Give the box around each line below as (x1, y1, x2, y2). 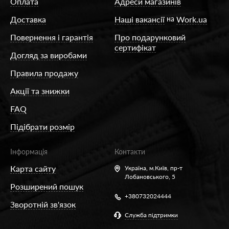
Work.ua (176, 14, 207, 24)
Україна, (125, 164, 149, 172)
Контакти (114, 147, 145, 156)
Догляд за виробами (10, 50, 87, 60)
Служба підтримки (125, 211, 178, 219)
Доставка (10, 14, 46, 24)
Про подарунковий (114, 32, 186, 42)
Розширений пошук (10, 181, 83, 191)
